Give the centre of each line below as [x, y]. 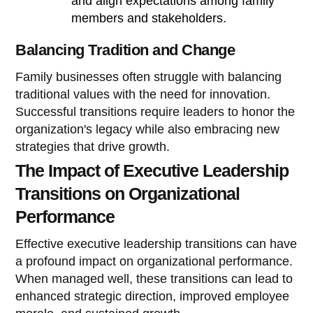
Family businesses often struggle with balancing [149, 77]
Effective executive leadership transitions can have [156, 243]
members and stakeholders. [149, 18]
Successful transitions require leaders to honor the [155, 111]
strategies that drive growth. [93, 146]
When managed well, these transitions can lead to [154, 278]
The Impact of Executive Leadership [152, 170]
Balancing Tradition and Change [125, 50]
